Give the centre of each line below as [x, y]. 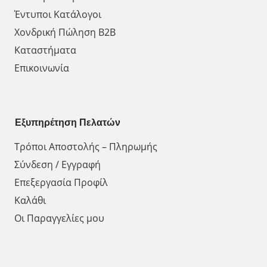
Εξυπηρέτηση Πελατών [68, 122]
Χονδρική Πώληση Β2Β [65, 32]
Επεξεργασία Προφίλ [61, 182]
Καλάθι [30, 200]
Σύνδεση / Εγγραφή [58, 164]
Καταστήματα [45, 50]
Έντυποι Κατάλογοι [58, 14]
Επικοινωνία [42, 68]
